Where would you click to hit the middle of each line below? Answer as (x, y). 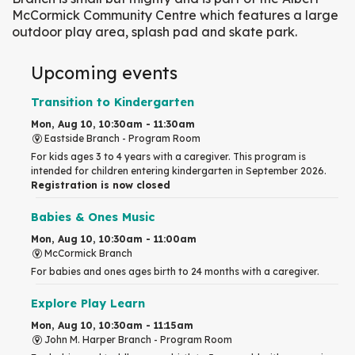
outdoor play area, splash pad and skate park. (155, 31)
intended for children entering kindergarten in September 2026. (179, 170)
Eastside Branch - (86, 138)
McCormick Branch (88, 253)
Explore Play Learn (88, 303)
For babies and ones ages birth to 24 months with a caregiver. (176, 271)
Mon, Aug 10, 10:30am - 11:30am (113, 124)
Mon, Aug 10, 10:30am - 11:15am (112, 325)
